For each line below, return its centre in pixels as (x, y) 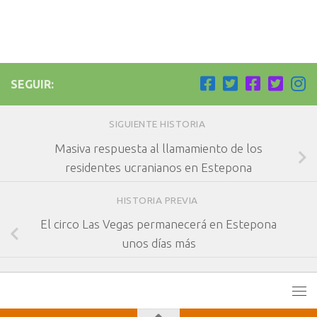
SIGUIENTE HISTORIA (158, 124)
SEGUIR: (32, 85)
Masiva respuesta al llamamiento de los (158, 149)
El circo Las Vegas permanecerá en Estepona (158, 224)
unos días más (158, 243)
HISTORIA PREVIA (158, 201)
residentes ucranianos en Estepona (158, 168)
